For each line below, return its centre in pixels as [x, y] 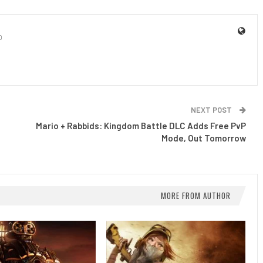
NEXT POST [212, 110]
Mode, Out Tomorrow [204, 138]
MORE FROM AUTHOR [196, 196]
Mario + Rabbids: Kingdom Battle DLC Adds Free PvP [141, 126]
